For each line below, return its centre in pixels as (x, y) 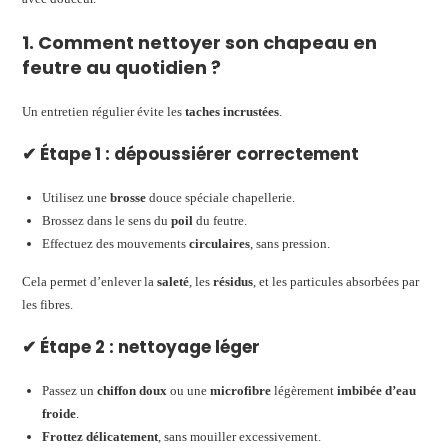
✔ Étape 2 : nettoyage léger (141, 346)
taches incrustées (232, 111)
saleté (173, 281)
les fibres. (48, 304)
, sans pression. (290, 243)
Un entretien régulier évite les (104, 111)
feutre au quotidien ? (122, 67)
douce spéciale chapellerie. (221, 197)
